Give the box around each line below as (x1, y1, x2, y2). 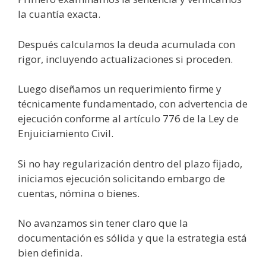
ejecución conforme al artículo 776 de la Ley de (18, 112, 239, 126)
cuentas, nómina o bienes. (18, 186, 140, 200)
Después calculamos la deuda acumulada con (18, 37, 235, 51)
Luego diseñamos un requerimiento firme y (18, 82, 221, 96)
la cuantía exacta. (18, 7, 100, 21)
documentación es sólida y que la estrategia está (18, 231, 247, 245)
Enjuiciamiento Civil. (18, 126, 113, 141)
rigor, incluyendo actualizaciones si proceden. (18, 52, 233, 66)
